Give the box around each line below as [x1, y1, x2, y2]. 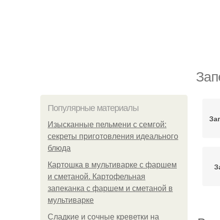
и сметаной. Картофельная [48, 172, 145, 181]
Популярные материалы [48, 103, 138, 113]
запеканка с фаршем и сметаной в [48, 184, 173, 192]
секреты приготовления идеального [48, 132, 178, 140]
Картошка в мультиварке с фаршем [48, 161, 177, 169]
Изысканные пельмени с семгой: [48, 120, 166, 129]
